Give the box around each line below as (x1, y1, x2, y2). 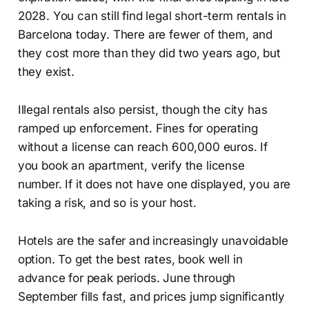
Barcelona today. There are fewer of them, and (17, 27, 273, 41)
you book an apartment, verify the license (17, 158, 245, 172)
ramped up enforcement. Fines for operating (17, 121, 258, 135)
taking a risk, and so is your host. (17, 195, 197, 210)
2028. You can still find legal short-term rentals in (17, 8, 286, 23)
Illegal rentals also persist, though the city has (17, 102, 268, 117)
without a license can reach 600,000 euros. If (17, 139, 268, 154)
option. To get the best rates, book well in (17, 252, 243, 266)
